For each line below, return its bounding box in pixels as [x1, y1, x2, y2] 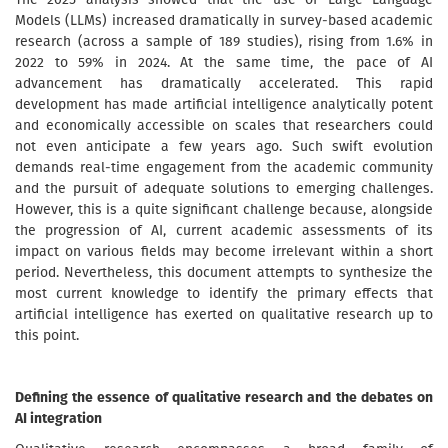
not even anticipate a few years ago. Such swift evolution [15, 138, 433, 155]
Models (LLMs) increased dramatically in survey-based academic [15, 12, 433, 29]
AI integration [15, 410, 102, 427]
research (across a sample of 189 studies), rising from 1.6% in [15, 33, 433, 50]
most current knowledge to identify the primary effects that [15, 285, 433, 302]
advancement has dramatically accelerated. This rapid [15, 75, 433, 92]
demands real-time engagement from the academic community [15, 159, 433, 176]
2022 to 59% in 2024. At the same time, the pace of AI [15, 54, 433, 71]
